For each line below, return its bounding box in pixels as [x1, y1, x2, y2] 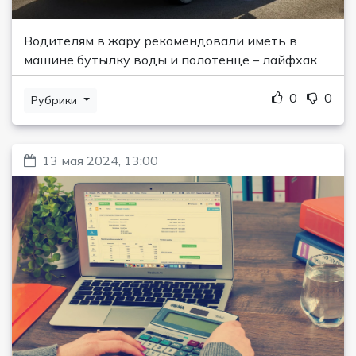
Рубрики [31, 92, 80, 107]
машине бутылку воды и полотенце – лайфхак [24, 51, 317, 68]
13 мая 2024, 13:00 [42, 152, 158, 168]
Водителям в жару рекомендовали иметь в [24, 32, 297, 48]
